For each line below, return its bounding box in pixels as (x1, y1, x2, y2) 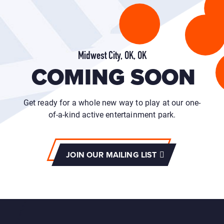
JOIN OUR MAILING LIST (66, 149, 157, 160)
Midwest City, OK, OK (77, 50, 146, 62)
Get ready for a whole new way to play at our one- (23, 97, 201, 107)
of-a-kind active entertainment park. (48, 109, 176, 119)
